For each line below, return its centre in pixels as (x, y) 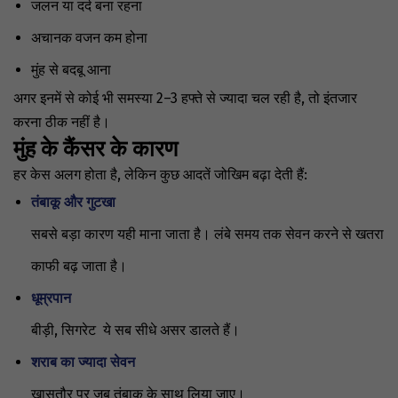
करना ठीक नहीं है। (62, 123)
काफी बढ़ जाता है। (79, 267)
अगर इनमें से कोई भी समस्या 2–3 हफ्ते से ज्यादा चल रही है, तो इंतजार (185, 99)
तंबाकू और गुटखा (73, 203)
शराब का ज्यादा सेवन (83, 362)
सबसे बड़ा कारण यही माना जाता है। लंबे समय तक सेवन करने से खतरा (207, 235)
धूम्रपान (51, 298)
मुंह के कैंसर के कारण (96, 149)
